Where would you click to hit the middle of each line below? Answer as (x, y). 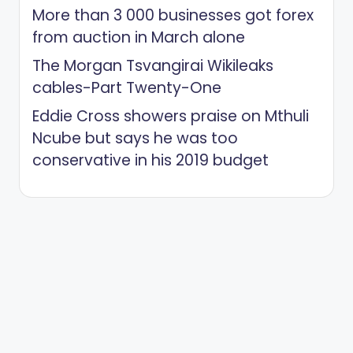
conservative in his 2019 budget (150, 160)
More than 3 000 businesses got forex (173, 15)
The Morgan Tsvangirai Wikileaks (153, 65)
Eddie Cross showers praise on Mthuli (171, 116)
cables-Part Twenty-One (127, 87)
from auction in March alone (139, 37)
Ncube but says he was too (135, 138)
